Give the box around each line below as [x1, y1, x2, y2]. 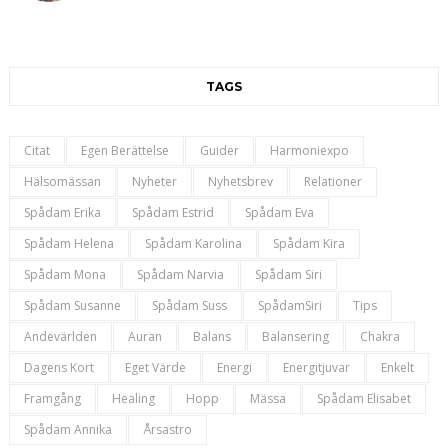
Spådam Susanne [23, 297, 121, 315]
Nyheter [131, 173, 177, 191]
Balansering [261, 328, 329, 346]
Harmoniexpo [269, 142, 349, 160]
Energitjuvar [282, 359, 350, 377]
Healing [111, 390, 155, 408]
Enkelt [380, 359, 414, 377]
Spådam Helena [23, 235, 114, 253]
